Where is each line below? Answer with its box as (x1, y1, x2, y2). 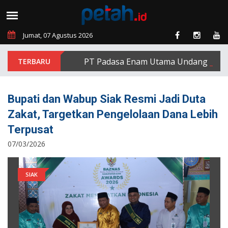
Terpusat (8, 123, 53, 136)
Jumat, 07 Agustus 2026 (23, 31, 93, 40)
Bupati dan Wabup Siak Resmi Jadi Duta (8, 93, 206, 105)
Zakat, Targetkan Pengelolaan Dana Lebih (8, 108, 218, 121)
